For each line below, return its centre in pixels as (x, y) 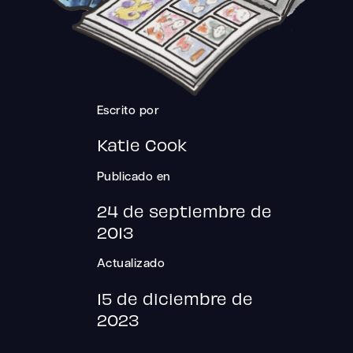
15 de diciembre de (175, 298)
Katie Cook (141, 145)
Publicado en (134, 177)
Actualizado (131, 265)
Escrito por (128, 112)
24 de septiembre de (184, 210)
